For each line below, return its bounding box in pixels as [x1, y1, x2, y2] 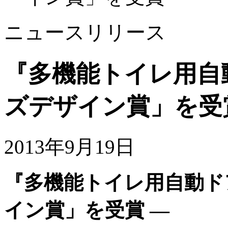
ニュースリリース [4, 21, 166, 44]
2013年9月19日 [4, 135, 135, 158]
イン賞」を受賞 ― [4, 198, 169, 221]
